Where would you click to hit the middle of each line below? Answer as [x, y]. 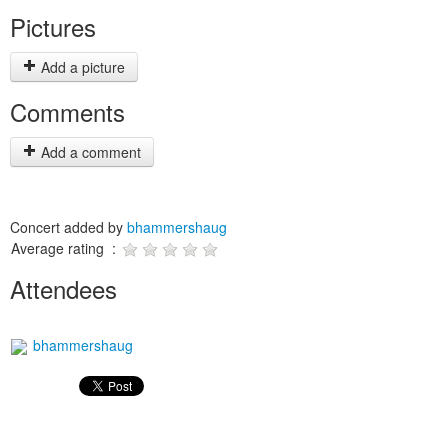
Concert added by [68, 227]
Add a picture [81, 67]
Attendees [63, 288]
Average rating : [65, 248]
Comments [67, 111]
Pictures [53, 26]
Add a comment [89, 152]
